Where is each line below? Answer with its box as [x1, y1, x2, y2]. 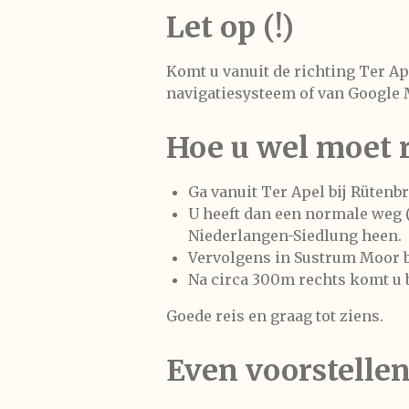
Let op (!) [166, 8, 294, 46]
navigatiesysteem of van [166, 83, 348, 102]
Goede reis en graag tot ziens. [166, 306, 383, 325]
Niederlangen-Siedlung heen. [188, 225, 402, 245]
